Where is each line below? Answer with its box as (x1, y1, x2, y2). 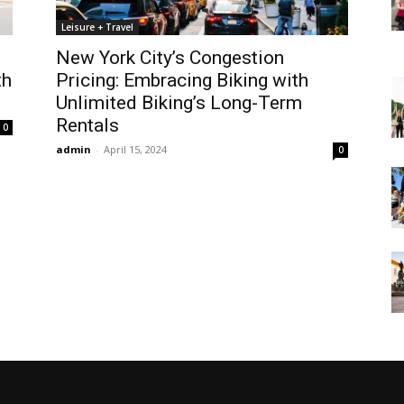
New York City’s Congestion (56, 46, 284, 69)
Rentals (56, 114, 119, 136)
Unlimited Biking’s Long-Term (56, 91, 302, 114)
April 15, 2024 (104, 142, 167, 156)
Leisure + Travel (61, 20, 133, 33)
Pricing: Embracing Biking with (56, 69, 308, 91)
